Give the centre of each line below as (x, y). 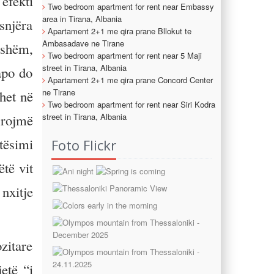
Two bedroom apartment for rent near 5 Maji (124, 55)
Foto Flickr (83, 145)
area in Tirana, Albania (82, 18)
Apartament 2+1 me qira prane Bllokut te (119, 31)
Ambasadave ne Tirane (83, 43)
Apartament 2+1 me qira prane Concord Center (130, 80)
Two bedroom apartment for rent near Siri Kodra (131, 104)
